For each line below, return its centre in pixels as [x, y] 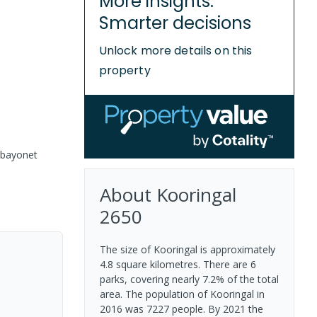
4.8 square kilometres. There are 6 [178, 264]
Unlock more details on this [175, 51]
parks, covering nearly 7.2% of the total [189, 279]
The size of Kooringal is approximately [187, 249]
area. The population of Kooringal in [182, 294]
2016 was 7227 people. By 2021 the [181, 309]
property [125, 70]
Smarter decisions [175, 23]
